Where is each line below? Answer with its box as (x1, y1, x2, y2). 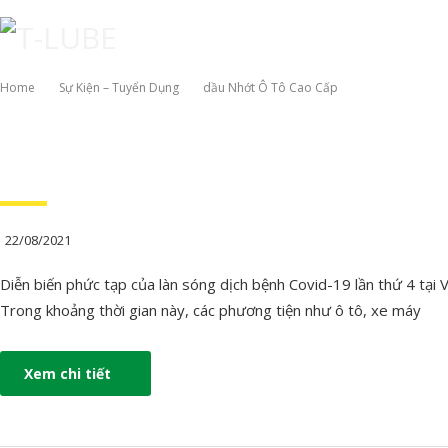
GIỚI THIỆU (142, 131, 224, 151)
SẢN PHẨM (278, 131, 357, 151)
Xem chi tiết (24, 364, 111, 383)
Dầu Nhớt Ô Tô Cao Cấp (203, 79, 338, 96)
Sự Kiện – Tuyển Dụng (59, 79, 179, 96)
